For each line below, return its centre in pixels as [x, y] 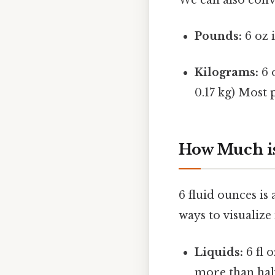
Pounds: [219, 37]
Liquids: [219, 252]
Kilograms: [227, 73]
